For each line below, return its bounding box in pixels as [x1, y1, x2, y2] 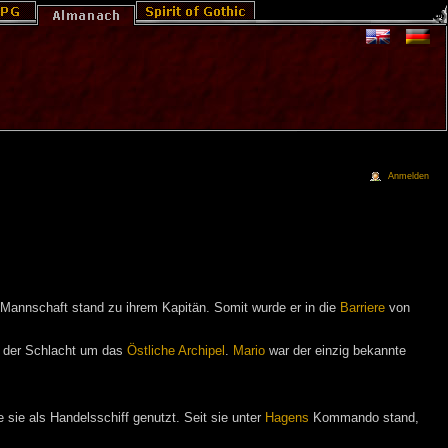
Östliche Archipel [127, 343, 225, 358]
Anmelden [388, 171, 430, 181]
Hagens [265, 410, 309, 425]
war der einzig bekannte [265, 343, 406, 358]
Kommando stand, [309, 410, 419, 425]
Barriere [340, 300, 385, 315]
